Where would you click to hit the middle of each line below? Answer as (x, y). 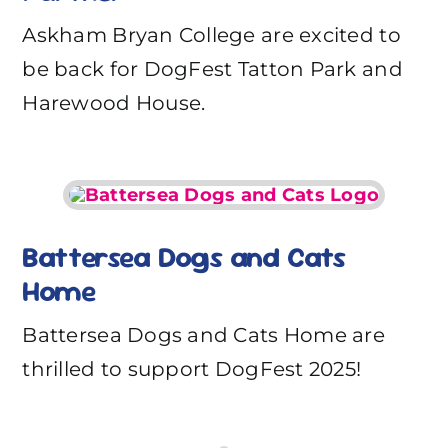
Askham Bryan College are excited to (211, 34)
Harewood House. (114, 102)
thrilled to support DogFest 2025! (192, 368)
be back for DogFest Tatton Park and (212, 68)
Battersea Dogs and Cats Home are (203, 334)
